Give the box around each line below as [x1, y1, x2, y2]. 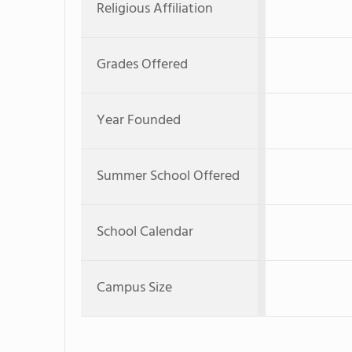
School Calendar [97, 221, 193, 244]
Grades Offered [97, 53, 188, 76]
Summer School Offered [97, 165, 240, 188]
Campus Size [97, 277, 172, 299]
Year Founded [97, 109, 181, 132]
